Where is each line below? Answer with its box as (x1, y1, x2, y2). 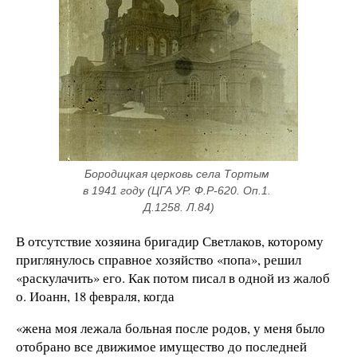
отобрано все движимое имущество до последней (16, 336, 307, 355)
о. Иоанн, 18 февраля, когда (16, 286, 175, 305)
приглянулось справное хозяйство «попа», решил (16, 249, 301, 269)
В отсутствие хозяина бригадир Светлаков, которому (16, 231, 324, 250)
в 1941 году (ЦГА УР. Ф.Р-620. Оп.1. (83, 183, 271, 197)
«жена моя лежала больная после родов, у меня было (16, 318, 325, 337)
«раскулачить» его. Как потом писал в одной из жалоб (16, 268, 330, 287)
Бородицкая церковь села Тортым (84, 167, 269, 180)
